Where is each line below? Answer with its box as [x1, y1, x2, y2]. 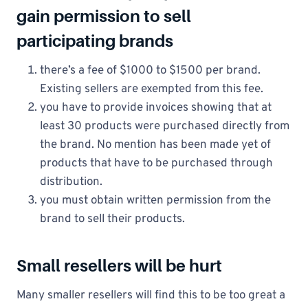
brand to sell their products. [40, 212, 185, 227]
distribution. [40, 175, 102, 190]
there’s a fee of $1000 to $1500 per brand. [40, 63, 261, 78]
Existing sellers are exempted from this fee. [40, 82, 263, 97]
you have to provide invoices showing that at [40, 100, 272, 115]
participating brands [16, 32, 173, 50]
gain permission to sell [16, 7, 191, 25]
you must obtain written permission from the [40, 193, 271, 208]
